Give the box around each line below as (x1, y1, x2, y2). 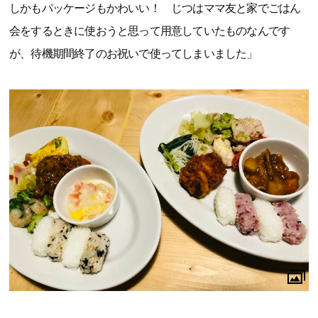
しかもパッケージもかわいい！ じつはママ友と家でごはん (9, 2, 301, 15)
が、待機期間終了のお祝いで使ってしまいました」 (9, 48, 258, 60)
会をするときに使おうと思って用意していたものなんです (9, 25, 290, 38)
